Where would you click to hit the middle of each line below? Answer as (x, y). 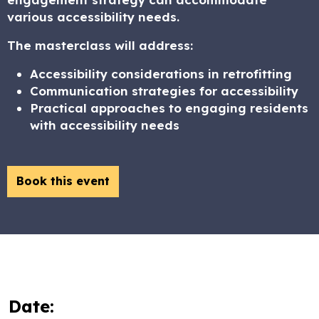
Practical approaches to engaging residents (169, 108)
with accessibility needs (105, 125)
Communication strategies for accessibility (164, 91)
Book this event (63, 181)
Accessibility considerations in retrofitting (161, 74)
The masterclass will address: (100, 45)
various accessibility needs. (93, 17)
